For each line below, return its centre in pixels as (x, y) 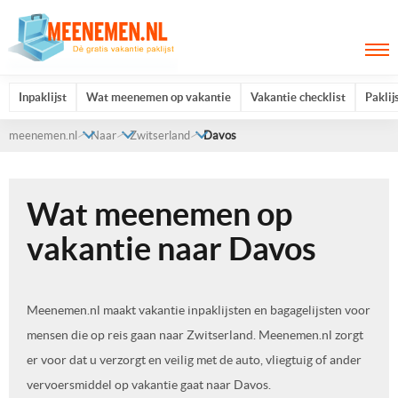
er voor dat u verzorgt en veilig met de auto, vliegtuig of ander (194, 359)
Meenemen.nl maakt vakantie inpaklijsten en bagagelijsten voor (199, 310)
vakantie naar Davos (171, 248)
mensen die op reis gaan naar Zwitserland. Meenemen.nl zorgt (195, 334)
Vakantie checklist (298, 97)
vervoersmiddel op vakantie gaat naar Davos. (149, 384)
